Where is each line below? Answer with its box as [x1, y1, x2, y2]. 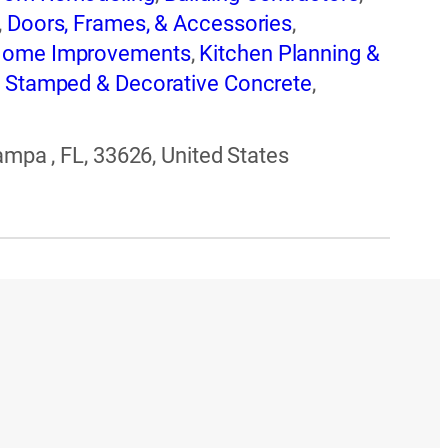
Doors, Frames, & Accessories [6, 11, 293, 37]
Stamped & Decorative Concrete [4, 71, 313, 97]
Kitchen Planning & [199, 41, 380, 67]
